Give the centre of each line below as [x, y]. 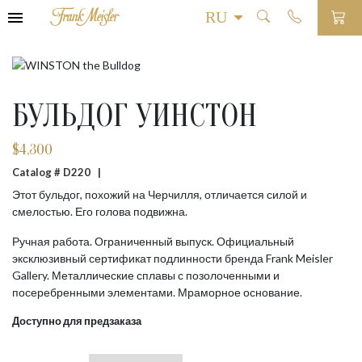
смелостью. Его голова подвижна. [100, 211]
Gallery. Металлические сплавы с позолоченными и [146, 275]
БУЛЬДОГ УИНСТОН [135, 116]
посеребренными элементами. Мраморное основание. [157, 292]
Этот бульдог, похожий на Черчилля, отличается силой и [160, 194]
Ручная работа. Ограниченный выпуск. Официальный [153, 241]
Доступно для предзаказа [77, 321]
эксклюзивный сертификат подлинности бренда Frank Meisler [173, 258]
